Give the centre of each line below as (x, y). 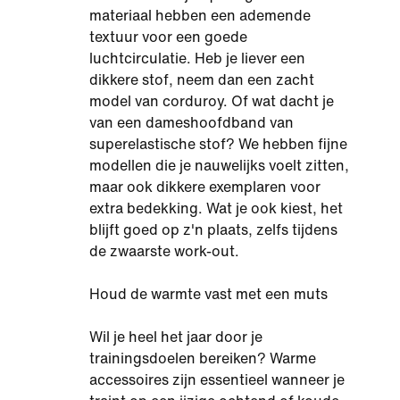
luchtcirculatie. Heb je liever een (197, 58)
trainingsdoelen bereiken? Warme (203, 358)
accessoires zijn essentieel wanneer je (217, 380)
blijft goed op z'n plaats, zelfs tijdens (213, 230)
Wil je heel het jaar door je (176, 337)
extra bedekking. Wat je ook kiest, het (216, 208)
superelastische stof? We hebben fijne (218, 144)
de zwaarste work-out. (164, 251)
